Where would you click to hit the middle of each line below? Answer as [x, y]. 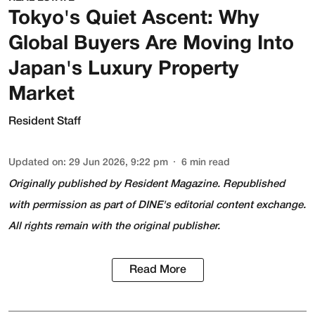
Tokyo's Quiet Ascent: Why [134, 19]
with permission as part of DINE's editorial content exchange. [157, 206]
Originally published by [66, 185]
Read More [157, 270]
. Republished [251, 185]
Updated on [36, 162]
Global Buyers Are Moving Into [151, 44]
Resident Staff [45, 121]
